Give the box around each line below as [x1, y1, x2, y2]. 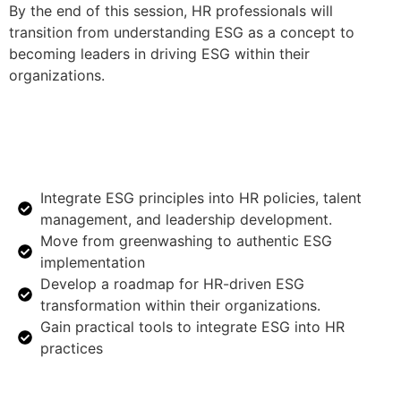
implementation [40, 252, 145, 271]
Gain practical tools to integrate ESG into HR [40, 317, 345, 336]
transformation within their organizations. [40, 295, 320, 314]
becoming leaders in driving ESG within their [9, 45, 310, 64]
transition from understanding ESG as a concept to [9, 23, 354, 42]
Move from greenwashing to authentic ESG [40, 231, 332, 250]
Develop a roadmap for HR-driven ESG [40, 274, 304, 293]
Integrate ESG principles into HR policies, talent [40, 188, 362, 207]
